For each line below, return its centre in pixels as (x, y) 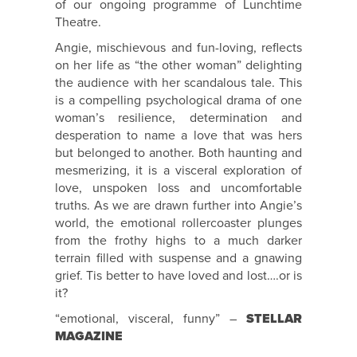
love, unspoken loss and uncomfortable (178, 188)
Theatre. (78, 23)
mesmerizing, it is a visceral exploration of (178, 171)
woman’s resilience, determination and (178, 118)
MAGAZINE (89, 337)
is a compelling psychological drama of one (178, 101)
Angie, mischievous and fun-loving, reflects (178, 48)
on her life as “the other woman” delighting (178, 66)
